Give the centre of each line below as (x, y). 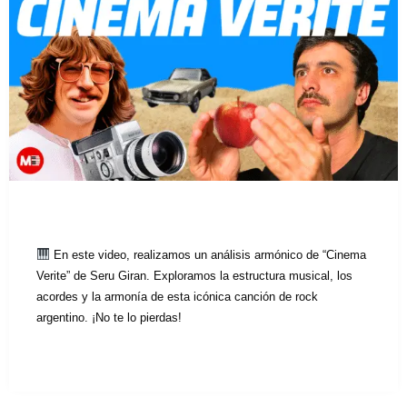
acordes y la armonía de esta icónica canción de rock (177, 297)
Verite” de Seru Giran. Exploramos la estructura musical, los (194, 276)
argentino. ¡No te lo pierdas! (109, 318)
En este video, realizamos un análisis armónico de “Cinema (208, 255)
